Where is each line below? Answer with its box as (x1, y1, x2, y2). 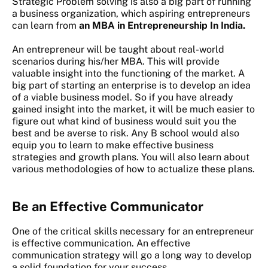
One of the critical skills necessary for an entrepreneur (12, 226, 254, 237)
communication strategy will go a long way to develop (12, 249, 252, 261)
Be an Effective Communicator (12, 199, 203, 215)
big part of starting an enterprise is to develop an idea (12, 80, 251, 92)
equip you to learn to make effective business (12, 139, 214, 151)
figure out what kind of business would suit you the (12, 115, 236, 127)
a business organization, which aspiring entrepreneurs (12, 8, 250, 20)
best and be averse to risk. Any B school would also (12, 127, 239, 139)
